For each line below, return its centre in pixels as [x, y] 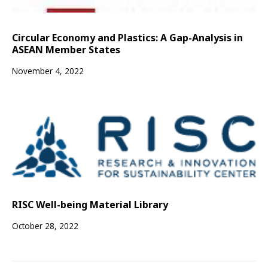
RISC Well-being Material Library [90, 205]
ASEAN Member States [66, 50]
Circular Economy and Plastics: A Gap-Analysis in [127, 38]
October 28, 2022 [45, 226]
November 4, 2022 [48, 71]
